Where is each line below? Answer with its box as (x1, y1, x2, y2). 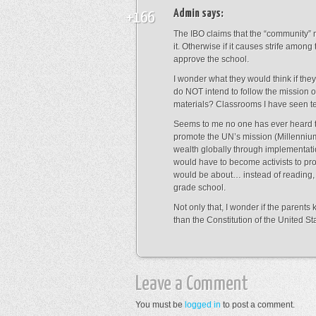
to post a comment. (221, 300, 295, 310)
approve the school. (174, 54, 249, 64)
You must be (135, 300, 185, 310)
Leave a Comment (135, 274, 248, 294)
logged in (185, 300, 221, 310)
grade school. (174, 183, 226, 193)
